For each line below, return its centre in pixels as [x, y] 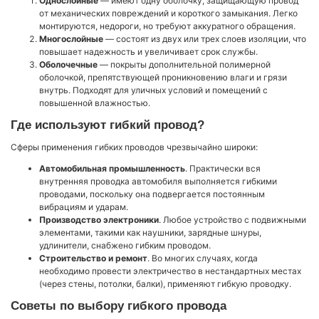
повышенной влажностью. [95, 103]
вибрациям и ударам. [84, 207]
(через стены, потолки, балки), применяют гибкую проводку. [165, 284]
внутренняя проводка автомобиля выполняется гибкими [158, 182]
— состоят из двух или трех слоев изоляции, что [205, 39]
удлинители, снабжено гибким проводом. [125, 246]
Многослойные [71, 39]
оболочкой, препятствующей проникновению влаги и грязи [163, 78]
